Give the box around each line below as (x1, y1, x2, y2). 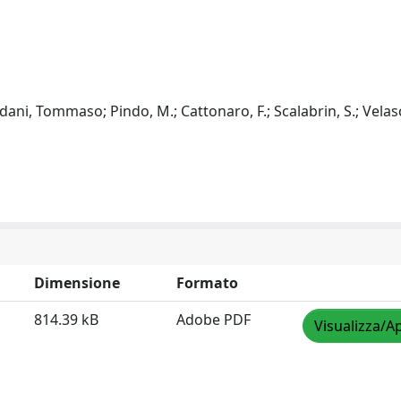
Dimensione (34, 273, 120, 293)
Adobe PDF (176, 310, 251, 329)
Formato (176, 273, 238, 293)
